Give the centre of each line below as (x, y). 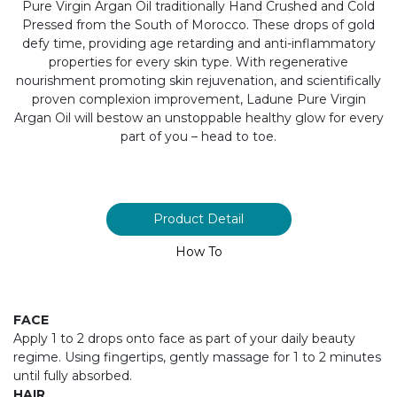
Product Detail (198, 219)
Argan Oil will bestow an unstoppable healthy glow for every (198, 118)
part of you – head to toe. (198, 136)
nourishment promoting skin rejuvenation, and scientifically (198, 81)
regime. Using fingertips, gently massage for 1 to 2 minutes (197, 357)
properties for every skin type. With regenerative (198, 62)
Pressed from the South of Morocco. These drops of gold (198, 25)
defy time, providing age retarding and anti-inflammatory (198, 43)
